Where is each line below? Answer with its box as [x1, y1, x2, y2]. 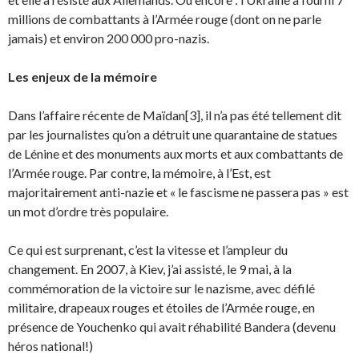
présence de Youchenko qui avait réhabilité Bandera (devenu [8, 319, 336, 334]
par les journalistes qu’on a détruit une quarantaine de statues [8, 127, 337, 142]
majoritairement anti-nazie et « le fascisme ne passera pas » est [8, 184, 349, 200]
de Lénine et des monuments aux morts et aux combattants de [8, 146, 343, 161]
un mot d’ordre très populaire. [8, 204, 168, 219]
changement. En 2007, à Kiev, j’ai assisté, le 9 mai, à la [8, 261, 292, 276]
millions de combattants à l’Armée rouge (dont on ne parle [8, 11, 321, 26]
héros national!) [8, 338, 93, 353]
